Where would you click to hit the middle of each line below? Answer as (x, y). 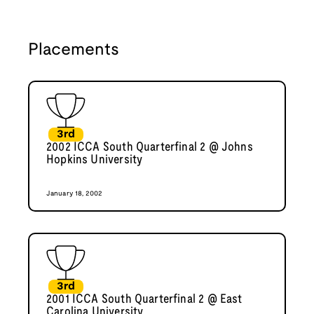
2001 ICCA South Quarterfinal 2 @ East (144, 300)
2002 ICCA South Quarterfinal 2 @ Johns (150, 148)
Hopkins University (95, 161)
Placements (74, 51)
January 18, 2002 (75, 194)
